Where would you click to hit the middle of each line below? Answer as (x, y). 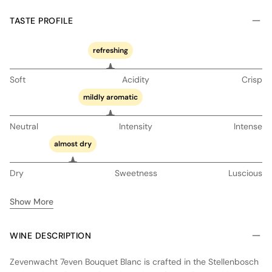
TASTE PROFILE (42, 20)
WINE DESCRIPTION (50, 235)
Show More (32, 201)
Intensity (136, 126)
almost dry (73, 144)
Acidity (136, 79)
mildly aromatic (111, 97)
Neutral (24, 126)
